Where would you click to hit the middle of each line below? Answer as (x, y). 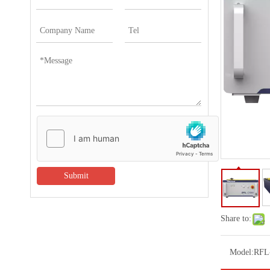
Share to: (236, 218)
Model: (242, 252)
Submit (76, 176)
